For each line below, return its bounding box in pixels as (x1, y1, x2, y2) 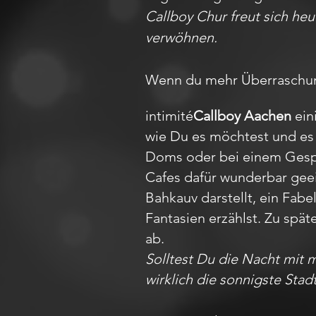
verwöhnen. (145, 29, 217, 46)
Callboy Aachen (193, 107, 291, 124)
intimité (145, 107, 193, 124)
